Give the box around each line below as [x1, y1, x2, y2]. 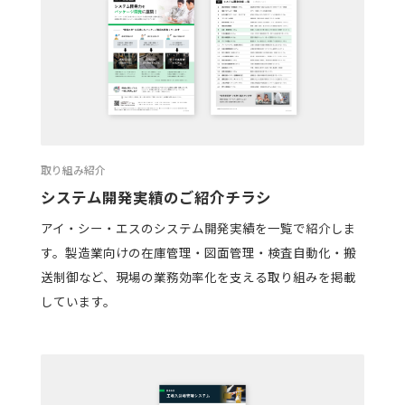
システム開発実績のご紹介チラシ [40, 185, 271, 208]
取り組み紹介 [40, 161, 106, 177]
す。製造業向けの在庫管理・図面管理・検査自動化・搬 [40, 243, 356, 262]
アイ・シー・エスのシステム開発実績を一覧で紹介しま [40, 219, 356, 238]
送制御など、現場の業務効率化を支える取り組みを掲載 [40, 268, 356, 287]
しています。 [40, 292, 116, 311]
